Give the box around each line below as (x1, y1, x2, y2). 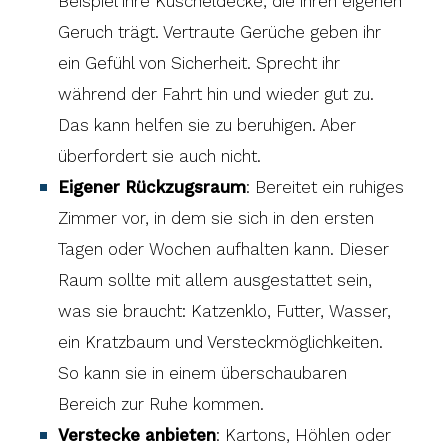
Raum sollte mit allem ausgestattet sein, (58, 270, 373, 291)
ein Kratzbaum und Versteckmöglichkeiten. (58, 332, 384, 353)
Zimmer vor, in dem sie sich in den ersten (58, 208, 375, 229)
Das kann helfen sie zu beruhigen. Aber (58, 115, 357, 136)
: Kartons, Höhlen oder (216, 425, 392, 446)
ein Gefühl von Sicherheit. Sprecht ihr (58, 53, 341, 74)
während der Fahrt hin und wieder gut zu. (58, 84, 375, 105)
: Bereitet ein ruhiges (246, 177, 405, 198)
